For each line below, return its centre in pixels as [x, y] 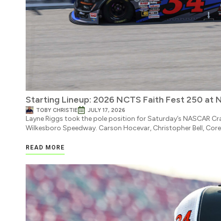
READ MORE [45, 148]
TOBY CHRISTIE [57, 110]
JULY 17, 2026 [107, 110]
